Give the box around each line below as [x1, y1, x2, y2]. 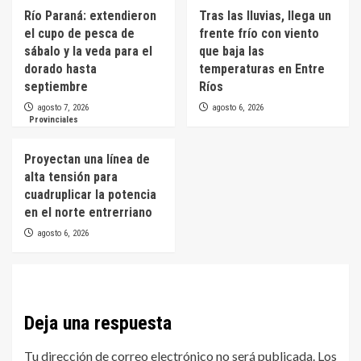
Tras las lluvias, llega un [198, 7, 331, 23]
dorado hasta [24, 60, 97, 77]
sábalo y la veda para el [24, 43, 152, 59]
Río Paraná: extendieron [24, 7, 156, 23]
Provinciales [29, 114, 78, 125]
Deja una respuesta [24, 311, 172, 334]
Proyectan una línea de [24, 151, 150, 167]
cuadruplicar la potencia [24, 186, 156, 202]
